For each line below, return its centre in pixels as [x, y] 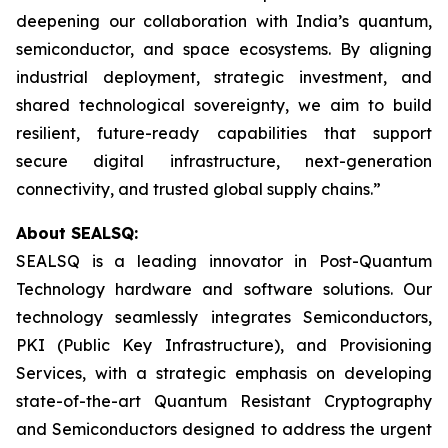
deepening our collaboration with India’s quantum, [224, 21]
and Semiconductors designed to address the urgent [224, 429]
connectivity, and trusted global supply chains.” [198, 189]
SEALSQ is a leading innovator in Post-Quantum [224, 261]
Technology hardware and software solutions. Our [224, 289]
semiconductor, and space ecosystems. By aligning [224, 49]
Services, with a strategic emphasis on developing [224, 373]
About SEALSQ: [77, 233]
